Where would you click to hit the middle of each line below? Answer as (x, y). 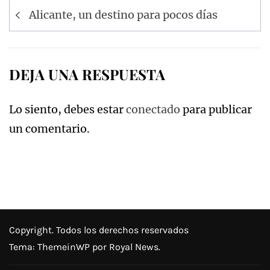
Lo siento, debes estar (67, 109)
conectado (153, 109)
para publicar (216, 109)
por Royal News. (126, 246)
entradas (46, 48)
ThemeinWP (65, 246)
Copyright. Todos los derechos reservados (99, 230)
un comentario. (49, 128)
